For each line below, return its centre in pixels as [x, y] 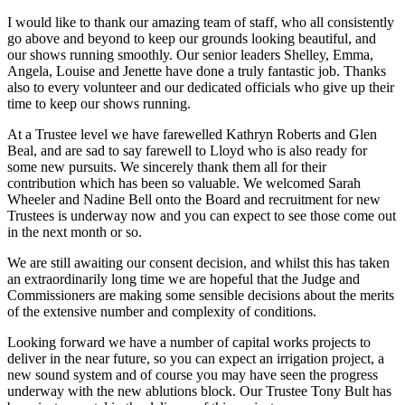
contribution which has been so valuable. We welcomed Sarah [184, 183]
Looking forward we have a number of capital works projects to [189, 342]
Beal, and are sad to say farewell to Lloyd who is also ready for [187, 150]
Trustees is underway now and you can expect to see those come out [202, 215]
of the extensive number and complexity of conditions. [162, 311]
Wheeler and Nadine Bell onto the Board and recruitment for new [194, 199]
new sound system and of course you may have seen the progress [193, 374]
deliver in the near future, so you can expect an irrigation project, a [196, 358]
